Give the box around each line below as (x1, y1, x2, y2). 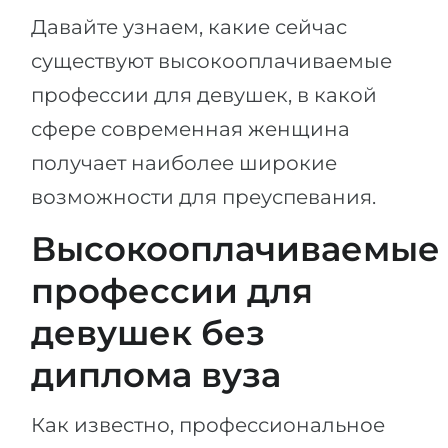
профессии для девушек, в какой (31, 83, 377, 107)
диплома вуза (31, 354, 281, 396)
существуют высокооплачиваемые (31, 49, 392, 73)
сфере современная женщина (31, 117, 350, 141)
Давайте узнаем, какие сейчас (31, 15, 347, 39)
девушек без (31, 312, 265, 354)
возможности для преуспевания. (31, 185, 376, 209)
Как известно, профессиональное (31, 413, 385, 437)
